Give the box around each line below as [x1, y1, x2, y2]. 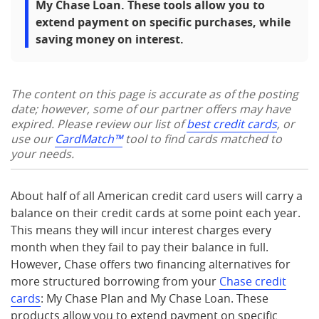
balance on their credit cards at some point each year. [11, 205, 300, 221]
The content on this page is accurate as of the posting [11, 86, 298, 102]
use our [11, 131, 55, 147]
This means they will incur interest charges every [11, 222, 271, 238]
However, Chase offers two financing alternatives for [11, 256, 291, 272]
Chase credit [219, 273, 286, 289]
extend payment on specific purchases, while [36, 14, 291, 30]
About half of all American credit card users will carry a [11, 188, 303, 204]
